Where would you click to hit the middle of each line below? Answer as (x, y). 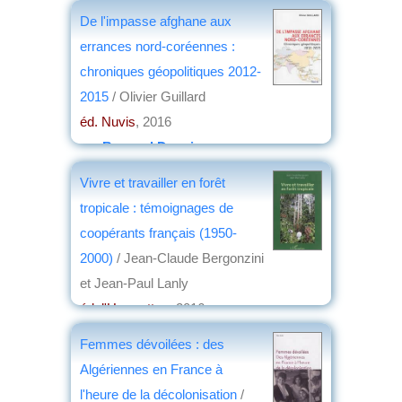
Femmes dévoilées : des (152, 344)
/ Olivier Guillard (157, 96)
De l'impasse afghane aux (156, 21)
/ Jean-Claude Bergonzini (188, 258)
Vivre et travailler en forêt (153, 182)
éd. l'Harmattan (124, 308)
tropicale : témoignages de (157, 207)
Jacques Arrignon (158, 333)
